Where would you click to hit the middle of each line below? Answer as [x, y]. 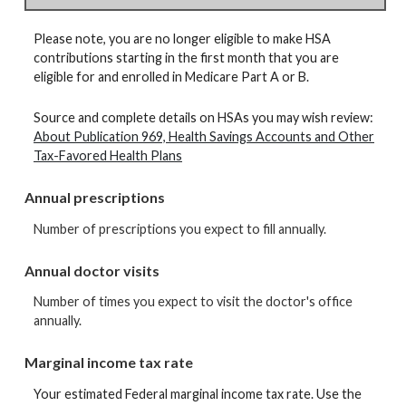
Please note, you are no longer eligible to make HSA [182, 38]
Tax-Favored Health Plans [108, 156]
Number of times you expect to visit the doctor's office [193, 302]
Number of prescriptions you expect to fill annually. [180, 228]
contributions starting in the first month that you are [186, 57]
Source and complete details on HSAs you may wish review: [203, 118]
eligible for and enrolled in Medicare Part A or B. [171, 76]
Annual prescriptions [95, 198]
